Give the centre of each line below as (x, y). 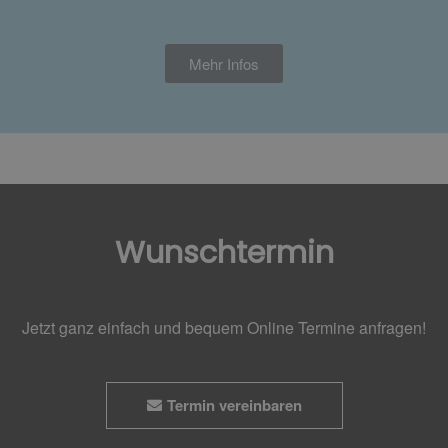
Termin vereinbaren (234, 405)
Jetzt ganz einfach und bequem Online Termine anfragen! (224, 328)
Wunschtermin (224, 253)
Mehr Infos (224, 63)
